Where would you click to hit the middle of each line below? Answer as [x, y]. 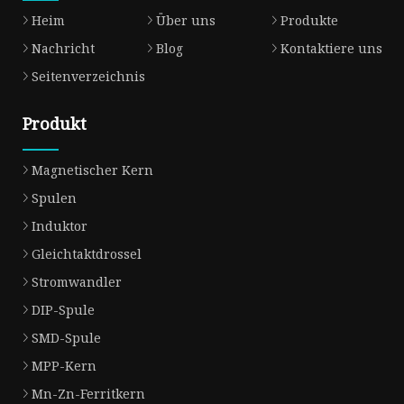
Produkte [309, 20]
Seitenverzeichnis [88, 76]
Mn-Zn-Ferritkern [88, 393]
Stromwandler [77, 281]
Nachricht [63, 48]
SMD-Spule [66, 337]
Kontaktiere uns [331, 48]
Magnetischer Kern [92, 170]
